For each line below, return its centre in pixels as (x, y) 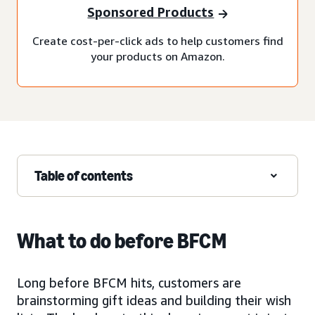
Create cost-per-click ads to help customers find (157, 40)
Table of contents (84, 175)
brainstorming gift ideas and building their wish (154, 300)
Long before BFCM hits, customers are (129, 282)
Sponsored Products (151, 12)
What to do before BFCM (122, 241)
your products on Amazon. (157, 56)
